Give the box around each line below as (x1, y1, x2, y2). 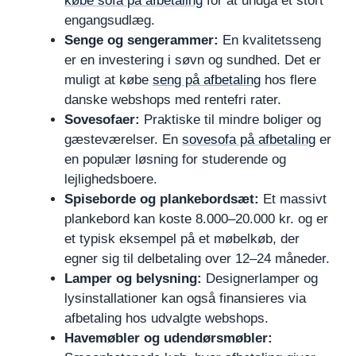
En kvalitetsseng (219, 33, 321, 48)
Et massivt (259, 192, 327, 207)
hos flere (261, 72, 316, 87)
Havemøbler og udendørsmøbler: (64, 331, 273, 346)
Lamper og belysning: (64, 271, 202, 286)
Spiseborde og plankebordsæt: (64, 192, 259, 207)
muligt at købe (64, 72, 153, 87)
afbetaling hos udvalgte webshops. (64, 311, 269, 326)
